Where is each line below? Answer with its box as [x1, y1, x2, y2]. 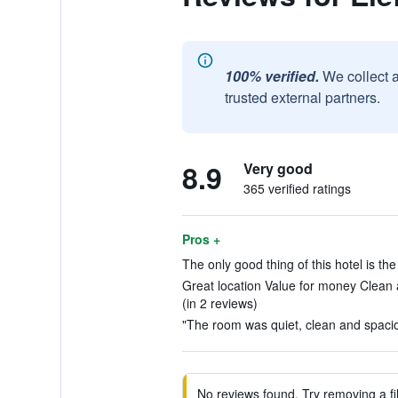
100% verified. [224, 66, 319, 86]
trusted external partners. [224, 87, 380, 107]
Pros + [181, 230, 220, 248]
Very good [243, 158, 313, 179]
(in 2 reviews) [181, 294, 258, 312]
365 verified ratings [243, 179, 351, 197]
